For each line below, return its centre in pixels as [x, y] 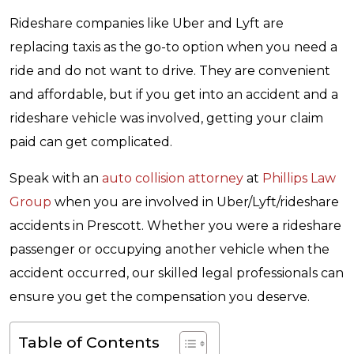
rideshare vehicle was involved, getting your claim [166, 118]
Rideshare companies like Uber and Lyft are [147, 23]
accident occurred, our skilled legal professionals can [177, 273]
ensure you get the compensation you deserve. [160, 297]
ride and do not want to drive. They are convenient [170, 71]
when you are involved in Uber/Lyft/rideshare [195, 202]
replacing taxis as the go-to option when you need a [173, 47]
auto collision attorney [171, 178]
